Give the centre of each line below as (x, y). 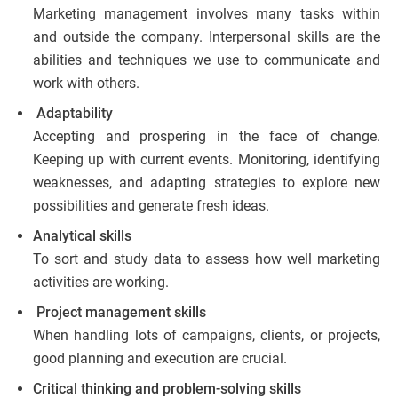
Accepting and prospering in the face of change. (207, 137)
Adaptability (73, 114)
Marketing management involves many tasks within (207, 14)
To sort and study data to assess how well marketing (207, 259)
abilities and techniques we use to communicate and (207, 60)
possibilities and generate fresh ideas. (151, 206)
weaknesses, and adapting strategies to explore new (207, 183)
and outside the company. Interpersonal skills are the (207, 37)
